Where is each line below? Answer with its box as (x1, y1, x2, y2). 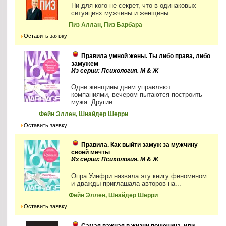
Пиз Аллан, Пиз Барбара (69, 22, 143, 28)
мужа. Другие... (71, 98, 119, 106)
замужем (71, 60, 99, 67)
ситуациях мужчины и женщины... (71, 9, 175, 17)
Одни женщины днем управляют (71, 83, 172, 91)
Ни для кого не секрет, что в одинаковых (71, 2, 197, 10)
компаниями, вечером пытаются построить (71, 90, 203, 98)
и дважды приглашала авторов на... (71, 179, 182, 187)
